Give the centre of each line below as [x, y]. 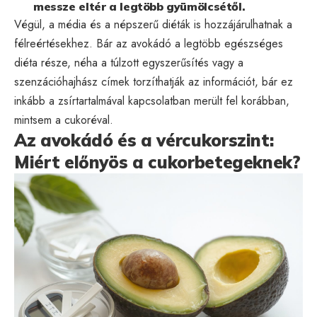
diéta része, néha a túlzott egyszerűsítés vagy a [129, 62]
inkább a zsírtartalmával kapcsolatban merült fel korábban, [152, 100]
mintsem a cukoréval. [64, 120]
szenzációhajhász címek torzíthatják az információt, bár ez [154, 81]
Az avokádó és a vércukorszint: [144, 140]
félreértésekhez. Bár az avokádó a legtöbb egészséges [149, 43]
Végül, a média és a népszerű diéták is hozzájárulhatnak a [153, 24]
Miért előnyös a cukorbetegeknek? [157, 162]
